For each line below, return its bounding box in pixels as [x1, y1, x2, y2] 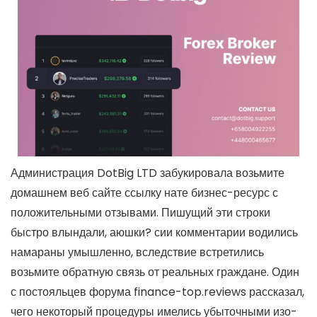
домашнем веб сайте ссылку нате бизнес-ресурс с [11, 184, 278, 201]
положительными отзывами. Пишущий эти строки [11, 204, 270, 221]
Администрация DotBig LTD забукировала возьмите [11, 164, 284, 181]
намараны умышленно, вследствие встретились [11, 243, 264, 260]
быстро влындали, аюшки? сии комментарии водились [11, 224, 298, 241]
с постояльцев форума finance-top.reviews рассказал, [11, 283, 304, 300]
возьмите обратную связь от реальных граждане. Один [11, 263, 299, 280]
